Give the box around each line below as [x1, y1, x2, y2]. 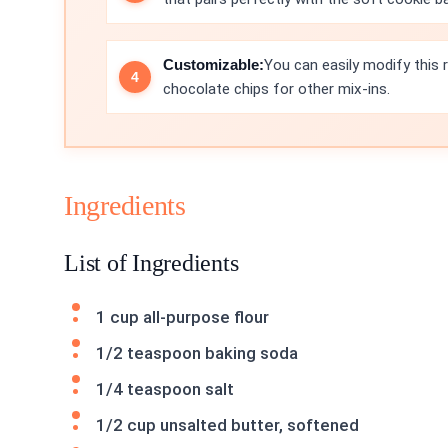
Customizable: [163, 55, 264, 73]
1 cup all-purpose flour [96, 306, 269, 327]
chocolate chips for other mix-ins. [163, 79, 390, 98]
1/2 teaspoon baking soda [96, 342, 298, 363]
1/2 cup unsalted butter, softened [96, 414, 359, 435]
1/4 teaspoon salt [96, 378, 234, 399]
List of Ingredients [64, 249, 239, 276]
